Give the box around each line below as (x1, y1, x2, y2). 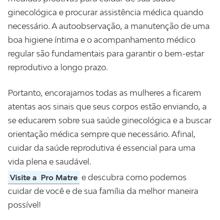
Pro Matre (41, 173, 78, 182)
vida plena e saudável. (8, 157, 91, 166)
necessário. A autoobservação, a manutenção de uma (8, 21, 210, 31)
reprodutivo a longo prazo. (8, 62, 108, 72)
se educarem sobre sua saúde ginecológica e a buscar (8, 115, 212, 125)
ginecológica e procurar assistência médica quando (8, 7, 203, 17)
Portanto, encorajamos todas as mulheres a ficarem (8, 88, 201, 98)
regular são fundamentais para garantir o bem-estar (8, 49, 204, 58)
